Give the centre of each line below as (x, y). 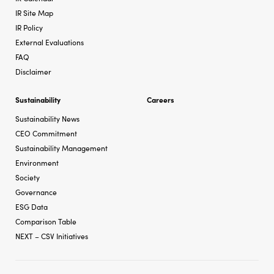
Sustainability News (47, 118)
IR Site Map (34, 13)
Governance (36, 192)
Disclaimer (33, 71)
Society (28, 177)
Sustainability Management (61, 148)
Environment (37, 162)
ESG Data (31, 206)
